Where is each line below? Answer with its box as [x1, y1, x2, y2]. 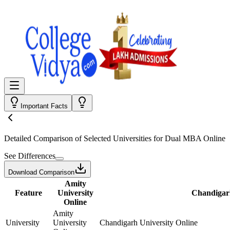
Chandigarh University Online [100, 218, 198, 227]
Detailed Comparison [4, 134, 73, 143]
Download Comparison [8, 168, 74, 176]
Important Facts [21, 102, 68, 110]
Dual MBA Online [165, 134, 225, 143]
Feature [14, 188, 42, 197]
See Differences [4, 151, 55, 160]
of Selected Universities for [73, 134, 165, 143]
